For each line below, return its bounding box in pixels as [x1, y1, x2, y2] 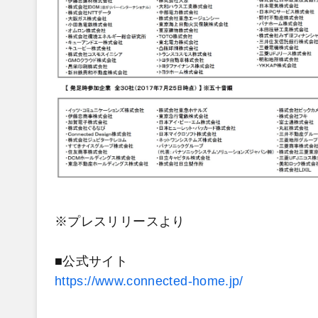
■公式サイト [55, 253, 128, 268]
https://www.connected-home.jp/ [55, 273, 243, 288]
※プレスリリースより [55, 214, 185, 229]
